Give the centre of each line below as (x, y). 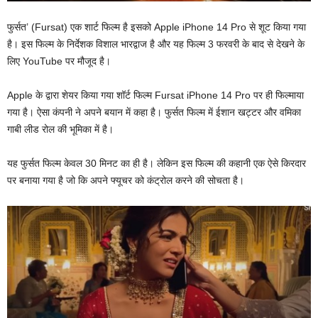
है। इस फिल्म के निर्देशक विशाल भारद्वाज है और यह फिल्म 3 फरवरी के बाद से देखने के (156, 44)
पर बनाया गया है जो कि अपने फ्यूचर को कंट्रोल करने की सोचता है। (126, 180)
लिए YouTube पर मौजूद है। (59, 61)
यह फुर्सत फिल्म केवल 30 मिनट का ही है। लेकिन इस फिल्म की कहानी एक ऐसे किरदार (157, 163)
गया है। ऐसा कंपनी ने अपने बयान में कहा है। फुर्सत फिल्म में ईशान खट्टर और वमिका (154, 112)
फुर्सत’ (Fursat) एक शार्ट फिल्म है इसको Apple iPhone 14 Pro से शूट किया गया (157, 27)
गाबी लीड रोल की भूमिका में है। (60, 129)
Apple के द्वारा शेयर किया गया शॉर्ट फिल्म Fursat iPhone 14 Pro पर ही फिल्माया (155, 95)
